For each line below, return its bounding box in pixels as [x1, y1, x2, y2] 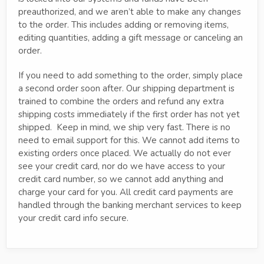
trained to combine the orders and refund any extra [18, 95, 224, 107]
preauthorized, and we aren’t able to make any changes [18, 5, 241, 18]
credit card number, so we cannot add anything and [18, 173, 223, 185]
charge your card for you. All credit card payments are [18, 186, 233, 198]
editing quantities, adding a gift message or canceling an [18, 31, 243, 44]
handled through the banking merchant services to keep [18, 199, 242, 211]
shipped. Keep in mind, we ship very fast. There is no [18, 121, 230, 133]
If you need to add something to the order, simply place [18, 69, 243, 81]
